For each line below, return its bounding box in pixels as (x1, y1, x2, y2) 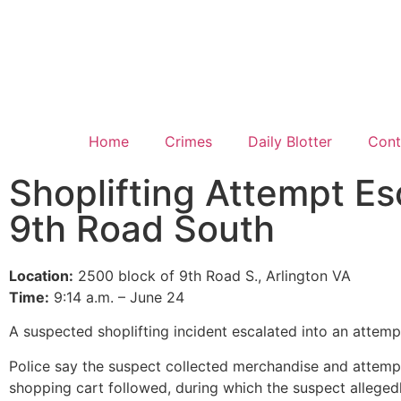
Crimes (164, 132, 212, 150)
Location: (9, 267, 73, 285)
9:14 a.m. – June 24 (49, 288, 184, 306)
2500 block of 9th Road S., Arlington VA (73, 267, 351, 285)
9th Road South (9, 207, 275, 251)
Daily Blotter (247, 132, 332, 150)
